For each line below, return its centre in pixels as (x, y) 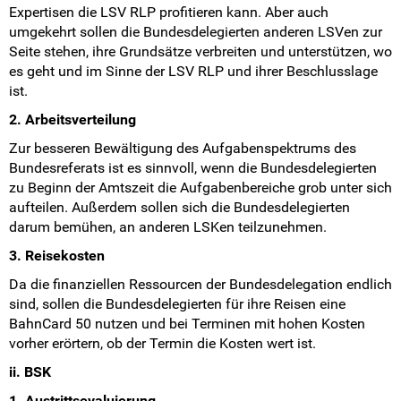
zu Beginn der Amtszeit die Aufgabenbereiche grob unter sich (200, 188)
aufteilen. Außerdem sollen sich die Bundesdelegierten (179, 208)
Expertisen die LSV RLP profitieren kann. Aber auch (169, 13)
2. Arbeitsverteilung (73, 120)
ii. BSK (30, 372)
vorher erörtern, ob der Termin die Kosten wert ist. (162, 344)
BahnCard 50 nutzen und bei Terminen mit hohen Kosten (187, 324)
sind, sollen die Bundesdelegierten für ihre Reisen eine (177, 304)
